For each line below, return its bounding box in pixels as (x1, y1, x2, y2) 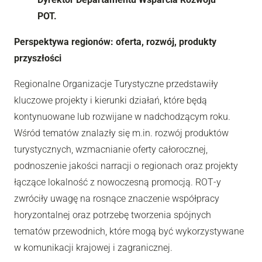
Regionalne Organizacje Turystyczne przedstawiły (14, 78, 218, 89)
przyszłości (14, 52, 61, 64)
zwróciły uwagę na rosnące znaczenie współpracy (14, 192, 219, 204)
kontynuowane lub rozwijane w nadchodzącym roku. (14, 111, 230, 122)
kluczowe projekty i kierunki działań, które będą (14, 94, 207, 106)
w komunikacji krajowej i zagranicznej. (14, 242, 173, 253)
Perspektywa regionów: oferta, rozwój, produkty (14, 36, 216, 47)
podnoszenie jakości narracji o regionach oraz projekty (14, 160, 238, 171)
